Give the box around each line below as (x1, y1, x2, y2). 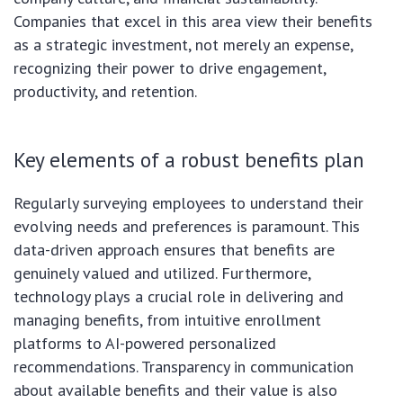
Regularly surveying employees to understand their (13, 193, 363, 214)
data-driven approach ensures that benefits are (13, 239, 335, 261)
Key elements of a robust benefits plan (13, 146, 364, 174)
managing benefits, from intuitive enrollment (13, 309, 321, 331)
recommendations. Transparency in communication (13, 356, 354, 378)
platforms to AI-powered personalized (13, 333, 276, 354)
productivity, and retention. (13, 81, 197, 103)
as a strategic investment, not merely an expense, (13, 34, 353, 56)
